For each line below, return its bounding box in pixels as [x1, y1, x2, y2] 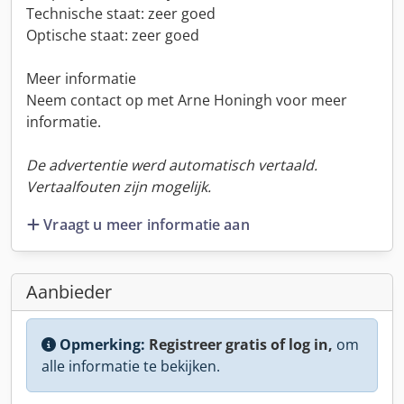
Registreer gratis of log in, [149, 334, 333, 354]
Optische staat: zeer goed [26, 25, 199, 45]
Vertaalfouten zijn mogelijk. [26, 177, 211, 197]
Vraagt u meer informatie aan [43, 214, 250, 234]
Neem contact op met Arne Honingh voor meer [26, 90, 347, 110]
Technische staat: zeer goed [26, 4, 216, 23]
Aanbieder [26, 279, 112, 304]
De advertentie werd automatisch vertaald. [26, 155, 317, 175]
